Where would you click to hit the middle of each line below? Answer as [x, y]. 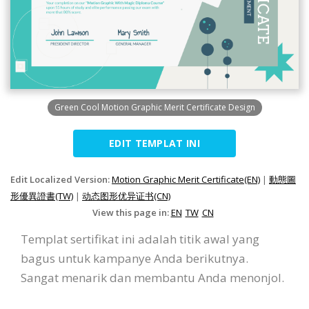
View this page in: [131, 212]
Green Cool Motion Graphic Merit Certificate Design [154, 107]
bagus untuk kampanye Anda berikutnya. [134, 258]
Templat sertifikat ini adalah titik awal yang [140, 239]
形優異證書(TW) [42, 196]
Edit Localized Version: [61, 179]
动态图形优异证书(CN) [126, 196]
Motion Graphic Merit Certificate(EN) [186, 179]
